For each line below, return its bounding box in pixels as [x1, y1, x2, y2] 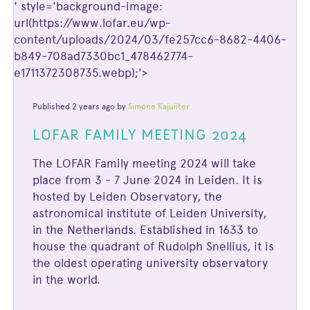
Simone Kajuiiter [128, 102, 190, 112]
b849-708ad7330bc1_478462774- [13, 49, 193, 64]
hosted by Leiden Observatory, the [33, 190, 223, 204]
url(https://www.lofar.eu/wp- [13, 16, 171, 30]
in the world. [33, 273, 101, 287]
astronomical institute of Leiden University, [33, 206, 267, 221]
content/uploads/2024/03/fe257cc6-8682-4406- [13, 33, 286, 47]
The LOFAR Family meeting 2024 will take [33, 156, 257, 171]
